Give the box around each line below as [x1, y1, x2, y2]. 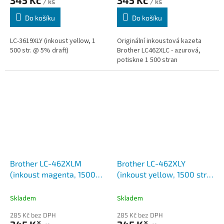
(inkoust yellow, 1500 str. [117, 169, 208, 179]
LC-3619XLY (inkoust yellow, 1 [10, 36, 95, 46]
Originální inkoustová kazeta [117, 36, 201, 46]
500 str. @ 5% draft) [10, 45, 68, 56]
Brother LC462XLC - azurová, [117, 45, 200, 56]
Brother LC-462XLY [117, 158, 185, 168]
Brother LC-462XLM [10, 158, 81, 168]
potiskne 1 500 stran [117, 55, 177, 65]
